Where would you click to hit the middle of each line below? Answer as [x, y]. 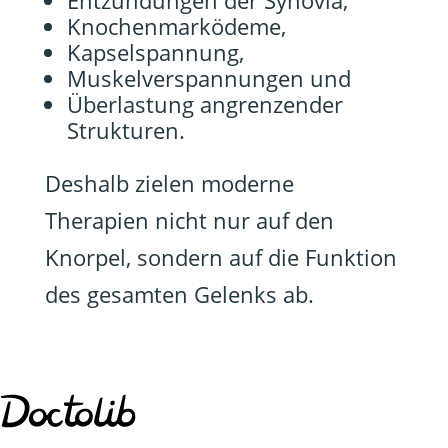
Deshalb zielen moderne [169, 183]
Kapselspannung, [155, 52]
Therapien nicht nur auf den [189, 220]
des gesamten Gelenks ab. [179, 294]
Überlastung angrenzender [204, 104]
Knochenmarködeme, [176, 26]
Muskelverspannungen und [208, 78]
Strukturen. [125, 130]
